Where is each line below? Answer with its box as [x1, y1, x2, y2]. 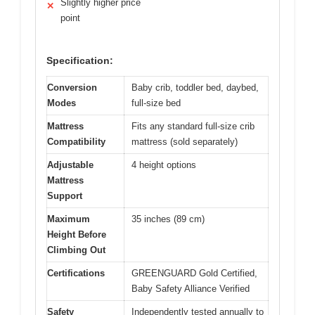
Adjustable [47, 159, 94, 170]
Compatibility [47, 136, 105, 147]
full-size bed [131, 97, 181, 108]
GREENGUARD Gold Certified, [131, 267, 257, 278]
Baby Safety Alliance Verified [131, 283, 250, 294]
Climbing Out [47, 244, 105, 255]
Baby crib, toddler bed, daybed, [131, 82, 259, 93]
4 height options [131, 159, 196, 170]
